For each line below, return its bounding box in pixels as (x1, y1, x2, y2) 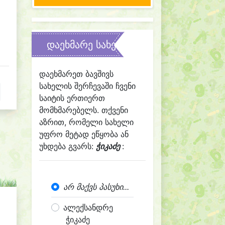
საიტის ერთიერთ (39, 93, 105, 103)
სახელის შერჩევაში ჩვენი (39, 81, 136, 91)
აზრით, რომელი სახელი (39, 117, 134, 127)
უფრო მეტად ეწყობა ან (39, 129, 129, 139)
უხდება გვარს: (39, 141, 96, 151)
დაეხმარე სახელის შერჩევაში (47, 39, 188, 51)
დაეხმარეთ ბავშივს (39, 69, 114, 79)
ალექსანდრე (63, 202, 113, 212)
